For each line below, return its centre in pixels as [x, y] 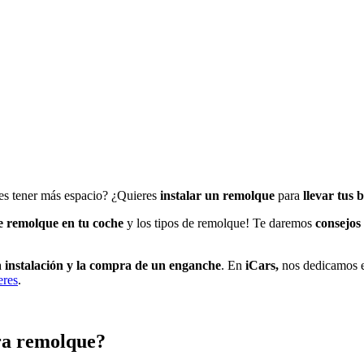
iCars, [262, 265]
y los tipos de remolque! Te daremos [219, 223]
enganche [195, 265]
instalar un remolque [219, 195]
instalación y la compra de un [85, 265]
